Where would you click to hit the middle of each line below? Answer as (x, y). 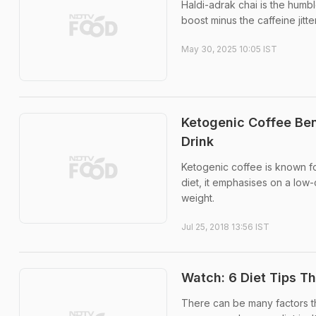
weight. (198, 197)
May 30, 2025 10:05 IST (229, 49)
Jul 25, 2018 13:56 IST (225, 226)
